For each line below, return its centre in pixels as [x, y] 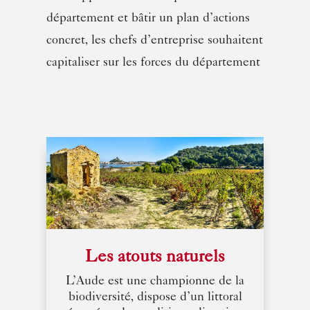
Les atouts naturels [155, 259]
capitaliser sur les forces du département [155, 63]
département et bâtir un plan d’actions [148, 18]
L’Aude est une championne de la [155, 282]
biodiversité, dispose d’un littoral [155, 298]
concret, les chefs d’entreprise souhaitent [155, 40]
